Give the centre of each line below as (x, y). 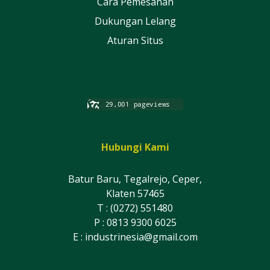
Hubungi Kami (135, 147)
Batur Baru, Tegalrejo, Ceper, (135, 179)
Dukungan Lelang (135, 21)
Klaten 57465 (135, 194)
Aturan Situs (135, 41)
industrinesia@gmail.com (141, 237)
